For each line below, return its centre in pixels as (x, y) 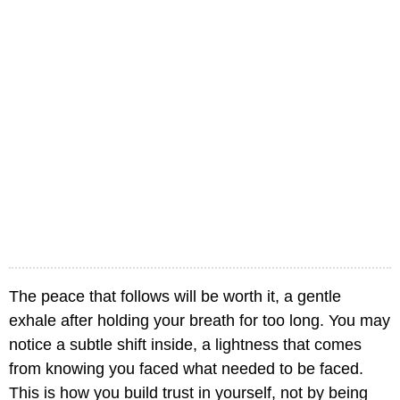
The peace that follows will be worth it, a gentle (175, 297)
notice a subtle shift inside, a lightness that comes (185, 345)
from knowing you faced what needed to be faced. (186, 369)
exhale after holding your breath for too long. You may (200, 321)
